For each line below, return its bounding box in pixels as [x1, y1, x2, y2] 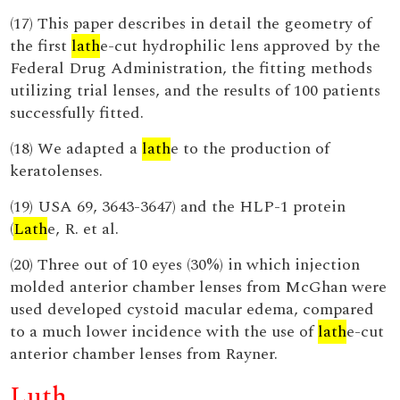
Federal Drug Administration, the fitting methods [10, 56, 373, 80]
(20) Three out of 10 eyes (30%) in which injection [10, 253, 361, 277]
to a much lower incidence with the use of [10, 320, 319, 344]
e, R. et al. [47, 217, 120, 241]
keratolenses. [10, 159, 104, 183]
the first [10, 34, 72, 58]
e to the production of [171, 137, 330, 161]
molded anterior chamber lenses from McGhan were [10, 275, 387, 299]
